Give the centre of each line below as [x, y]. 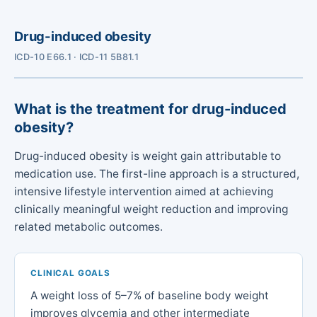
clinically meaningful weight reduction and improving [151, 209]
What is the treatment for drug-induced [150, 109]
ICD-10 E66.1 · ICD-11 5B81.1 [76, 57]
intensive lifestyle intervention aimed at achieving [144, 191]
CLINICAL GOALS [70, 273]
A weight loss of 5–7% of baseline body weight [150, 295]
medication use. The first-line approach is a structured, [157, 173]
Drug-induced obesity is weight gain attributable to [148, 156]
